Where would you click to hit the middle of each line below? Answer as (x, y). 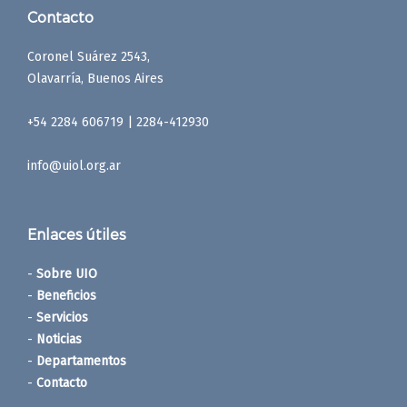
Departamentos (81, 361)
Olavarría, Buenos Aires (95, 78)
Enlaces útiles (77, 233)
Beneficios (66, 295)
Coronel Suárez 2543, (89, 56)
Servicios (62, 317)
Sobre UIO (67, 273)
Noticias (59, 339)
